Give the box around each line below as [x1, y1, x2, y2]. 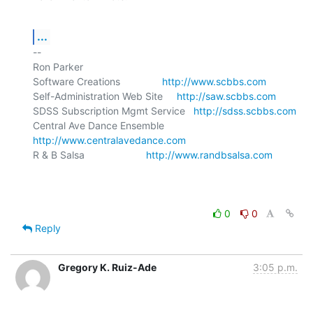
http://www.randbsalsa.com [146, 148, 272, 161]
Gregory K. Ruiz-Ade [58, 261, 156, 273]
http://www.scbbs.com [162, 75, 266, 87]
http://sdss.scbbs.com [194, 104, 296, 117]
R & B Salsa [33, 148, 146, 161]
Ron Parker [33, 60, 83, 73]
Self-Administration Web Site [33, 89, 177, 102]
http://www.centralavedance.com [33, 133, 186, 146]
